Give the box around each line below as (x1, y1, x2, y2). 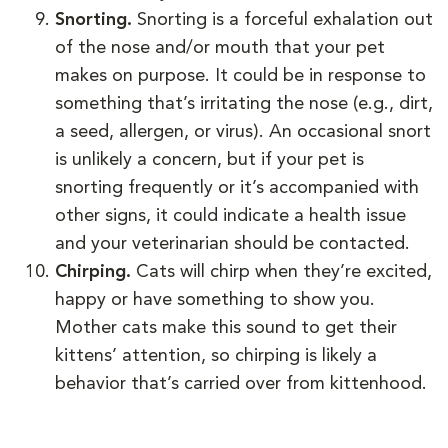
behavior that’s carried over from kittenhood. (55, 374, 427, 393)
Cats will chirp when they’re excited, (136, 262, 432, 281)
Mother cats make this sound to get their (55, 318, 397, 337)
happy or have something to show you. (55, 290, 375, 309)
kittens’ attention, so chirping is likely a (55, 346, 377, 365)
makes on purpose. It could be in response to (55, 66, 426, 85)
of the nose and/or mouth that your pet (55, 38, 385, 57)
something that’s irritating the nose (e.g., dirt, (55, 94, 433, 113)
